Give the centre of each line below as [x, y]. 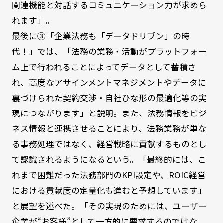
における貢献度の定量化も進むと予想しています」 [109, 190]
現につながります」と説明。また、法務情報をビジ [109, 113]
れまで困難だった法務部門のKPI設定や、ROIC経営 [109, 174]
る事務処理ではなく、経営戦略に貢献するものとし [109, 144]
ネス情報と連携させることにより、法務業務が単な [109, 128]
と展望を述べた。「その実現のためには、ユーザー [109, 205]
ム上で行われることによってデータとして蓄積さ [104, 66]
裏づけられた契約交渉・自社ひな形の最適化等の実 [109, 97]
